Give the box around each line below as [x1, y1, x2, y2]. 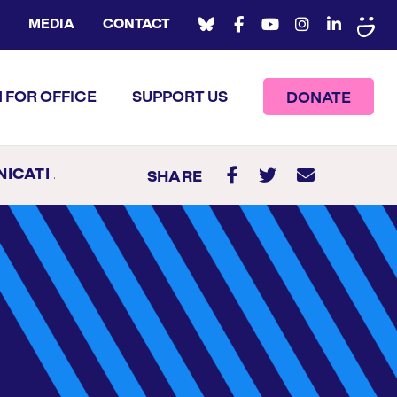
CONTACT [103, 19, 170, 31]
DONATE [286, 91, 351, 105]
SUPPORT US [132, 90, 228, 105]
